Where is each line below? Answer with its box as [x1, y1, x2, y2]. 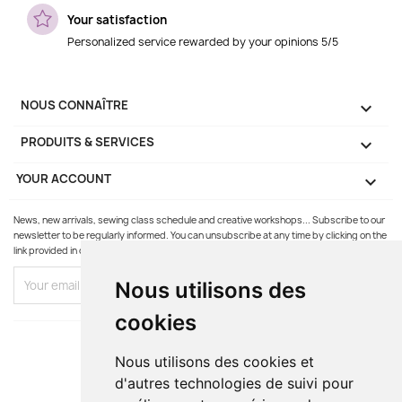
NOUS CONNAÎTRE [21, 97, 128, 114]
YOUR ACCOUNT [16, 170, 111, 188]
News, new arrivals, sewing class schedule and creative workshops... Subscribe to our [13, 213, 385, 226]
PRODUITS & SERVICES [21, 134, 154, 151]
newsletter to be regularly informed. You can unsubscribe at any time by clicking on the [13, 228, 387, 241]
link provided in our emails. [13, 243, 126, 257]
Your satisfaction [67, 12, 167, 29]
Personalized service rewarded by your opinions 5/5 [67, 34, 338, 50]
